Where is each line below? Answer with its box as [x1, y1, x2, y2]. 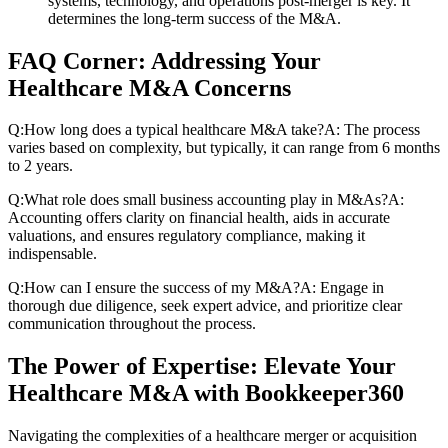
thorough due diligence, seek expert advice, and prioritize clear [8, 297, 402, 315]
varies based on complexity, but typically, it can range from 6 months [8, 139, 440, 157]
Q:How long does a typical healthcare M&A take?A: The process [8, 121, 420, 139]
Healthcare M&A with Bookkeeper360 [8, 380, 404, 407]
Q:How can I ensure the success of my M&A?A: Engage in [8, 279, 384, 297]
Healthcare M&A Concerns [8, 74, 291, 101]
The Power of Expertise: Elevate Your [8, 353, 396, 380]
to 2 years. [8, 157, 73, 175]
